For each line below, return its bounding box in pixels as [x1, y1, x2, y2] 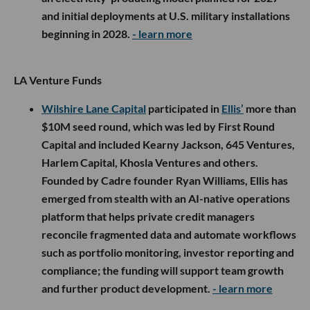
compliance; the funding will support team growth [42, 263, 284, 277]
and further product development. [42, 281, 212, 295]
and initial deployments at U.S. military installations [42, 8, 290, 22]
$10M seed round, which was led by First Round [42, 119, 275, 133]
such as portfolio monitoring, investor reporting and [42, 245, 294, 259]
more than [244, 101, 296, 115]
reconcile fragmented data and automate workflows [42, 227, 296, 241]
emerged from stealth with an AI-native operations [42, 191, 290, 205]
